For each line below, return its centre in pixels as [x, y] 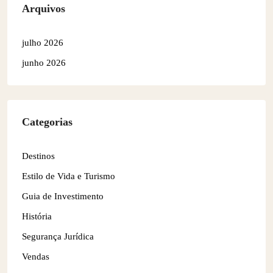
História [37, 217]
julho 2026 [43, 43]
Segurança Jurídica [58, 237]
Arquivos [44, 9]
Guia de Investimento [63, 197]
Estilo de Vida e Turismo [69, 176]
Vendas [36, 257]
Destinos [38, 156]
